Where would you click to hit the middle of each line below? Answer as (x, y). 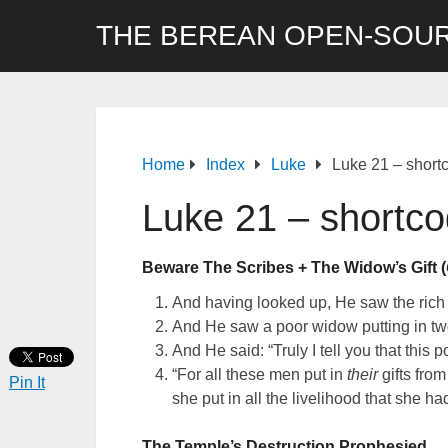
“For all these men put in (260, 374)
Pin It (27, 382)
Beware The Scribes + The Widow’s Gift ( (294, 267)
